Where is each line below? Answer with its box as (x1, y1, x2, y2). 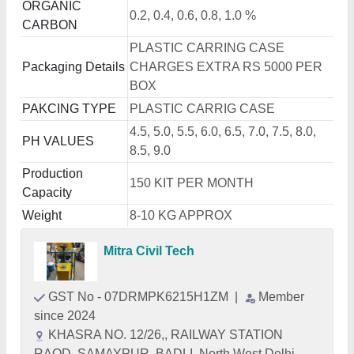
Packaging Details (22, 60, 125, 73)
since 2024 (34, 309, 96, 322)
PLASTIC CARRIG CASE (130, 102, 275, 115)
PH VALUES (22, 134, 94, 148)
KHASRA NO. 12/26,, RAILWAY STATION (48, 328, 283, 341)
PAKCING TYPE (22, 102, 116, 115)
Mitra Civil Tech (104, 244, 194, 258)
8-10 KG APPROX (130, 209, 232, 222)
